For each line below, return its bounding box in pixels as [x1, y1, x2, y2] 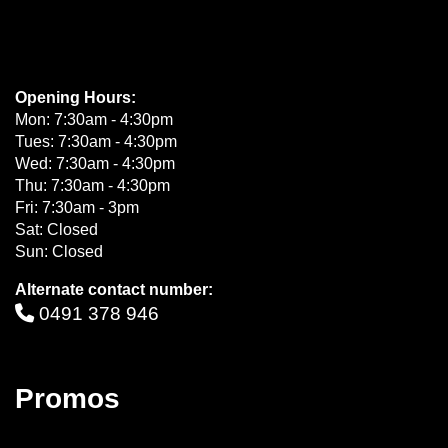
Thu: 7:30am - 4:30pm [15, 177, 170, 194]
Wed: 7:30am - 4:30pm [15, 155, 175, 172]
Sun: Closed [15, 243, 103, 260]
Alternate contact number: [15, 281, 213, 298]
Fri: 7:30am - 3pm [15, 199, 139, 216]
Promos [15, 383, 120, 414]
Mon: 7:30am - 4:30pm [15, 111, 173, 128]
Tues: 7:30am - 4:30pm [15, 133, 177, 150]
